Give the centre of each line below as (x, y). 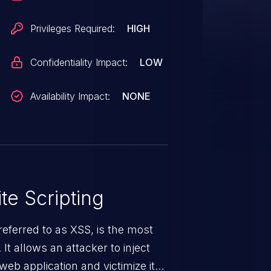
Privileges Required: (73, 28)
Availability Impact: (70, 96)
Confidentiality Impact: (79, 62)
